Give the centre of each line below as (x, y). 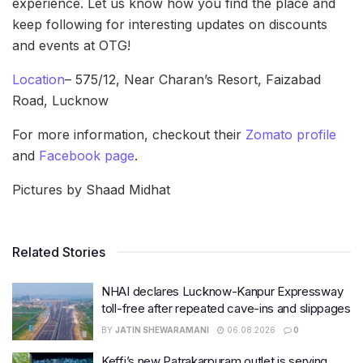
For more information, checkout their (129, 134)
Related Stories (59, 252)
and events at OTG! (71, 45)
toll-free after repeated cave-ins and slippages (226, 308)
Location (38, 79)
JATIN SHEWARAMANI (162, 329)
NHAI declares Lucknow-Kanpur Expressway (222, 291)
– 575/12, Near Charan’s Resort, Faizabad (193, 79)
